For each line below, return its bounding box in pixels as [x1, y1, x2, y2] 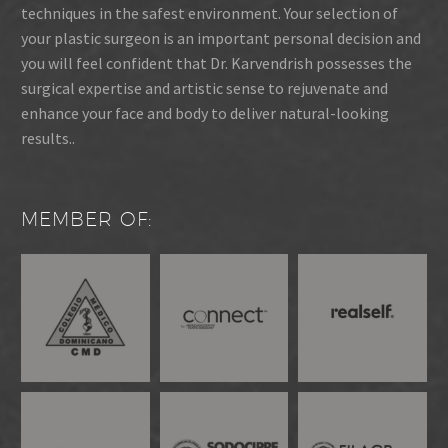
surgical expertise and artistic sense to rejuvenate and [21, 78, 388, 99]
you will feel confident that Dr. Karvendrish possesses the [21, 53, 412, 74]
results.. [21, 128, 75, 149]
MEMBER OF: [21, 207, 152, 230]
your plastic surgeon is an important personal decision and [21, 28, 421, 49]
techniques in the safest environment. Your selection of [21, 3, 398, 24]
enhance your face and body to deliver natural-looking [21, 103, 389, 124]
